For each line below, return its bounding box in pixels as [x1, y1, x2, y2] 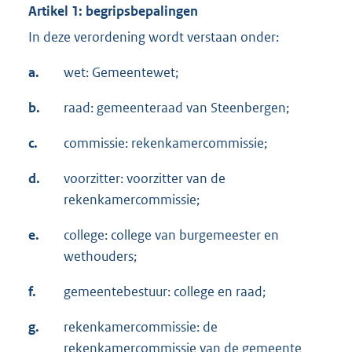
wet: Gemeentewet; [64, 64, 178, 82]
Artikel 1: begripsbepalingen [28, 2, 198, 20]
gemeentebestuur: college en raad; [64, 283, 266, 301]
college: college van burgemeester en [64, 226, 279, 244]
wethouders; [64, 247, 137, 266]
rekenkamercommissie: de [64, 318, 218, 336]
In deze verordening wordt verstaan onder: [28, 28, 279, 46]
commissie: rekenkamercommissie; [64, 134, 267, 152]
